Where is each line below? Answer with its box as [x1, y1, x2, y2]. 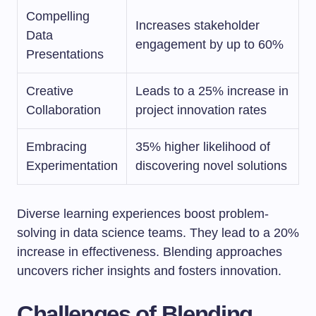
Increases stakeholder [135, 18, 260, 32]
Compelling [26, 9, 90, 23]
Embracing [26, 140, 87, 154]
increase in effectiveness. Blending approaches [17, 245, 282, 259]
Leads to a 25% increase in [135, 84, 288, 98]
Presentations [26, 47, 104, 61]
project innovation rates [135, 103, 267, 117]
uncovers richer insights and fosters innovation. [17, 264, 281, 278]
